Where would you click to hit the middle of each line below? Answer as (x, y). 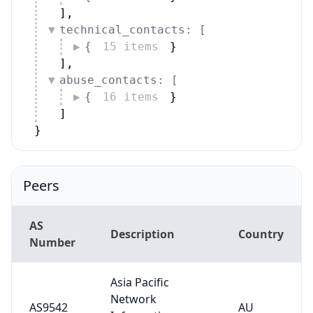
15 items (131, 46)
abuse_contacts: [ (119, 80)
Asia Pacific (139, 282)
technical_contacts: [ (133, 29)
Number (52, 242)
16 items (131, 96)
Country (261, 234)
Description (142, 234)
